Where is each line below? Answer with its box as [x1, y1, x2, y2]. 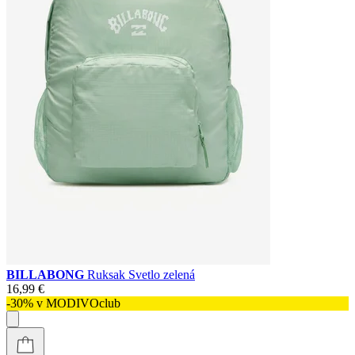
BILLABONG [6, 267, 87, 281]
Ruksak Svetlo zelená [87, 267, 195, 281]
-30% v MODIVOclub [6, 296, 120, 310]
